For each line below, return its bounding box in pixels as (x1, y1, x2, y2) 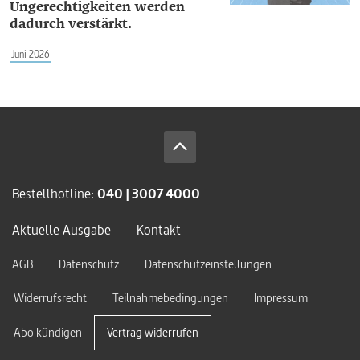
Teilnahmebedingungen (112, 289, 228, 306)
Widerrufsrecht (14, 289, 87, 306)
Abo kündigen (14, 324, 82, 341)
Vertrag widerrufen (107, 324, 198, 341)
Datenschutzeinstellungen (145, 256, 272, 272)
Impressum (254, 289, 308, 306)
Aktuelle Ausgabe (12, 220, 111, 239)
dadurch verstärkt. (10, 15, 132, 32)
